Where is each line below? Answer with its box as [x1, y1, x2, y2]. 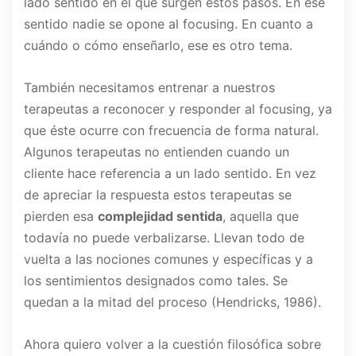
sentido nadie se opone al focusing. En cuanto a [24, 16, 313, 33]
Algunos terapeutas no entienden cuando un [24, 144, 289, 161]
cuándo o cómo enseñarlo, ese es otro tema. [24, 37, 292, 54]
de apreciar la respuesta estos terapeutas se [24, 187, 292, 203]
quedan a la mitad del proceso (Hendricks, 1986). [24, 294, 321, 311]
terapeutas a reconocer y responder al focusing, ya [24, 101, 332, 118]
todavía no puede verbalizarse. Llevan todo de [24, 230, 304, 246]
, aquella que [222, 208, 299, 225]
